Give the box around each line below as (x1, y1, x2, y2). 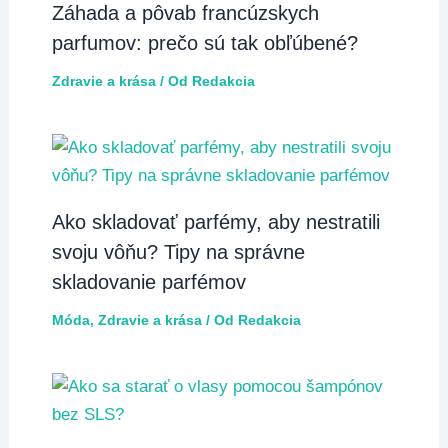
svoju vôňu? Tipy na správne (51, 240, 305, 263)
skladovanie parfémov (51, 270, 246, 293)
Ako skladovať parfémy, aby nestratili (51, 210, 380, 233)
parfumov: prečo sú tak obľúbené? (51, 31, 358, 54)
